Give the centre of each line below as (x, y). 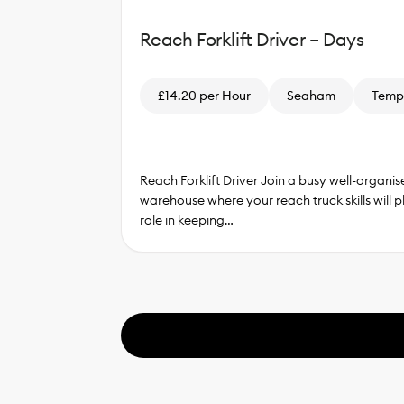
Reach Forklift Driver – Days (252, 39)
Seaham (311, 95)
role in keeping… (186, 220)
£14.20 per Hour (204, 95)
